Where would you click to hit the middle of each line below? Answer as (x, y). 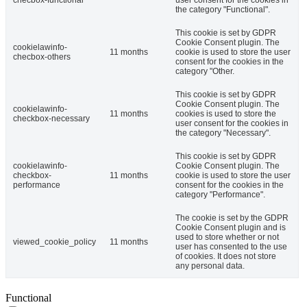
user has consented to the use (231, 246)
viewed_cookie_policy (54, 242)
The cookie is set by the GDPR (232, 218)
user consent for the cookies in (232, 123)
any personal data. (210, 266)
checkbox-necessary (51, 118)
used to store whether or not (227, 237)
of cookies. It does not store (226, 256)
